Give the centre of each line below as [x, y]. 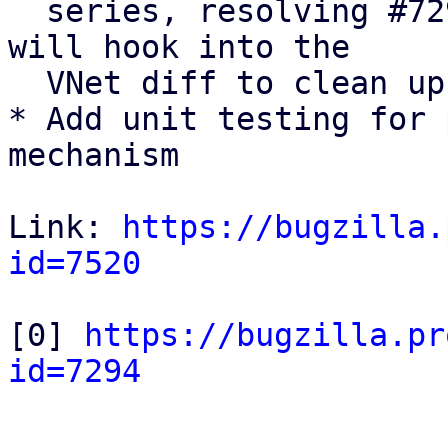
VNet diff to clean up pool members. [27, 83]
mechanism [103, 155]
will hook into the [188, 47]
